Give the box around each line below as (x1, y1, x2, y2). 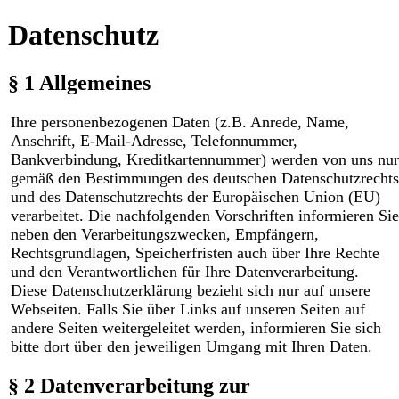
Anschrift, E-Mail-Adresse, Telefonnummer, (10, 131, 297, 150)
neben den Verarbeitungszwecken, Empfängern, (10, 224, 319, 243)
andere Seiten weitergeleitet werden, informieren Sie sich (10, 318, 381, 337)
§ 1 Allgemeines (7, 70, 151, 94)
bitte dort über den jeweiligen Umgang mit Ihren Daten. (10, 337, 372, 355)
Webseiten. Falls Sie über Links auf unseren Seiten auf (10, 299, 365, 318)
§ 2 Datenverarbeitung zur (7, 373, 250, 397)
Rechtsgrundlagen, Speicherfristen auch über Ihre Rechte (10, 243, 379, 262)
